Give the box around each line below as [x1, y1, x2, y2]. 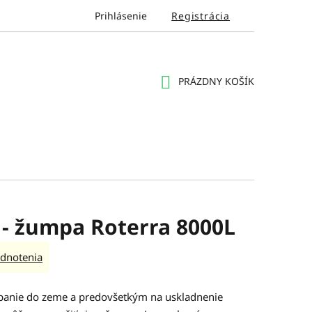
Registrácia [171, 9, 230, 22]
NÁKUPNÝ [159, 91, 205, 104]
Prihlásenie [95, 9, 148, 22]
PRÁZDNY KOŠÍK [178, 75, 254, 88]
